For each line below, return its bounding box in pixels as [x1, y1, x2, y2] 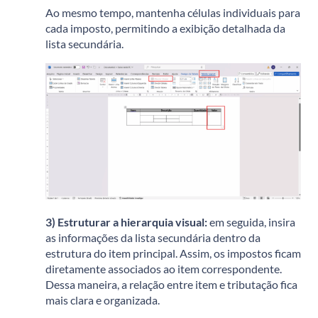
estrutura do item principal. [45, 246, 180, 260]
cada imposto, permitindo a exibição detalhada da [45, 21, 285, 35]
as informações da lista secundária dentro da [45, 230, 261, 244]
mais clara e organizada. [45, 292, 160, 307]
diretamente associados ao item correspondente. [45, 261, 282, 275]
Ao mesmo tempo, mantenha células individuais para [45, 6, 300, 20]
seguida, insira [224, 214, 295, 229]
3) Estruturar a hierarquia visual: [45, 214, 209, 229]
